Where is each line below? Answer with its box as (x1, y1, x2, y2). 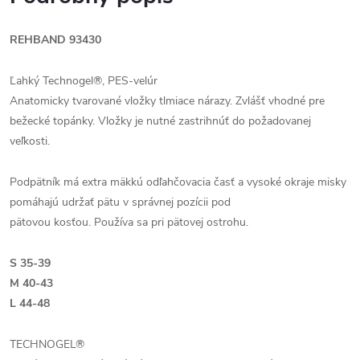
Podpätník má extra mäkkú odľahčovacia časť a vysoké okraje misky (10, 174, 346, 190)
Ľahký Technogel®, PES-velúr (10, 73, 157, 88)
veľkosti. (10, 133, 50, 149)
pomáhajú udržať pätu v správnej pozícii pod (10, 194, 231, 210)
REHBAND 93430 (10, 32, 101, 47)
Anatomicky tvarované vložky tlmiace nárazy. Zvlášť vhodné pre (10, 93, 325, 108)
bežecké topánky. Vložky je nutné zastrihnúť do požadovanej (10, 113, 311, 129)
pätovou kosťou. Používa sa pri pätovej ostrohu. (10, 215, 248, 230)
